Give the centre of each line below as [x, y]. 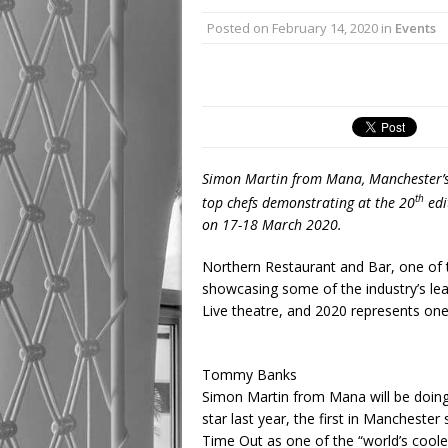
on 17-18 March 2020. [272, 224]
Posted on [239, 28]
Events [415, 28]
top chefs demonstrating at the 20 [308, 202]
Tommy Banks [249, 374]
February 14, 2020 [325, 28]
